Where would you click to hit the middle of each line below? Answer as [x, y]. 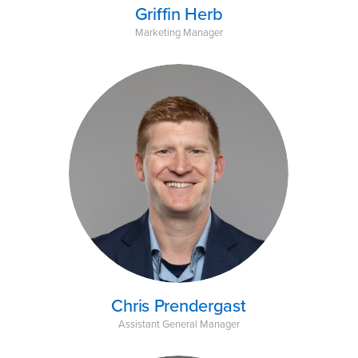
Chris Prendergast [179, 305]
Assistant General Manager [179, 324]
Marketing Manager [179, 33]
